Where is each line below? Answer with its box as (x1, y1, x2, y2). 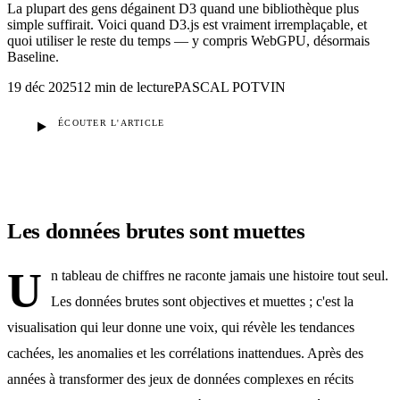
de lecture (120, 79, 174, 95)
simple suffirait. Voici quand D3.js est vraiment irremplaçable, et (7, 16, 367, 32)
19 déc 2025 (7, 79, 77, 95)
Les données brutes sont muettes (7, 218, 305, 243)
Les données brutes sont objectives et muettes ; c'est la (50, 294, 354, 309)
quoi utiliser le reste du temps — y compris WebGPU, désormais (7, 32, 370, 48)
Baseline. (7, 48, 59, 64)
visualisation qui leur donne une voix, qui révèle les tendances (7, 320, 354, 335)
